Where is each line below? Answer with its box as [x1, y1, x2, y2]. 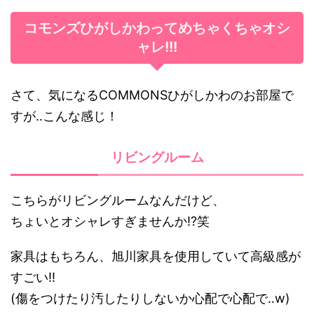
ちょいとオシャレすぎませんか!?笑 [11, 213, 210, 228]
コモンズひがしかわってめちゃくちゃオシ [24, 19, 290, 36]
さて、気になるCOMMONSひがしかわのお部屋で [11, 87, 294, 102]
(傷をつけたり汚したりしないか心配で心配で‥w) [11, 290, 290, 306]
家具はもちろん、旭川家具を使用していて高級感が [11, 248, 301, 264]
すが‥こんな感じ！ [11, 108, 118, 123]
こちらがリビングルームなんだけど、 [11, 192, 225, 207]
